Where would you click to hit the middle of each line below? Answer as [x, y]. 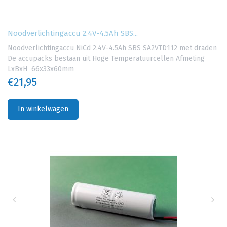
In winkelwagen [43, 109]
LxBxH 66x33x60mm [41, 69]
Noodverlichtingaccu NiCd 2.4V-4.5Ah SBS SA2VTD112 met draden [113, 48]
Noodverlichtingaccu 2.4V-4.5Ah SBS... [73, 34]
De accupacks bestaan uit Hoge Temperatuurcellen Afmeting [106, 59]
